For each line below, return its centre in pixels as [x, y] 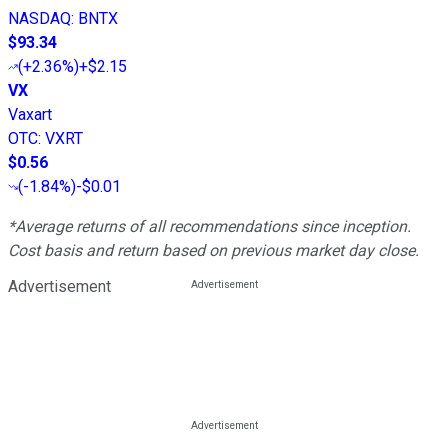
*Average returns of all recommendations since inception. [209, 227]
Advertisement [59, 287]
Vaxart [30, 115]
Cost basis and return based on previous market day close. [213, 251]
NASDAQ [39, 19]
